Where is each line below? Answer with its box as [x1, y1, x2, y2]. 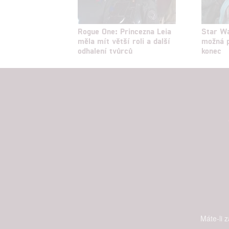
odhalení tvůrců [78, 45, 132, 55]
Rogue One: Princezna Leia [78, 26, 171, 36]
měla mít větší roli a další [78, 35, 170, 45]
